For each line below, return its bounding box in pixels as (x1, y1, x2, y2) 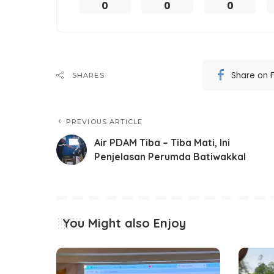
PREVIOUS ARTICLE (66, 117, 143, 127)
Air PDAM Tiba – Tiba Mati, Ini (94, 136, 230, 149)
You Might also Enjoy (62, 215, 186, 231)
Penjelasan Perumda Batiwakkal (94, 150, 246, 163)
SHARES (72, 71, 105, 80)
